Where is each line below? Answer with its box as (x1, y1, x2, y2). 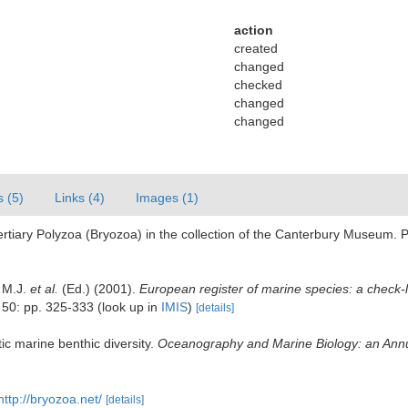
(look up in (94, 300, 161, 314)
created (233, 41, 278, 56)
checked (233, 77, 282, 92)
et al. (30, 281, 58, 296)
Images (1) (136, 190, 199, 205)
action (233, 23, 273, 37)
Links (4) (55, 190, 105, 205)
